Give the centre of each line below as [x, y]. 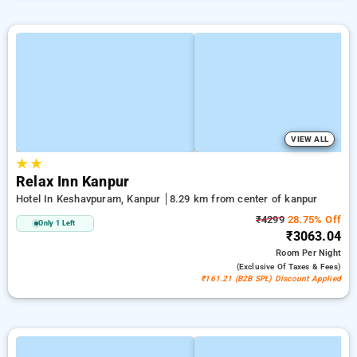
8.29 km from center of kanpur [243, 199]
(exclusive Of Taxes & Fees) [288, 267]
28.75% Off [312, 220]
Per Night [322, 253]
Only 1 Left [57, 223]
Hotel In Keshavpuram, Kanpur [90, 199]
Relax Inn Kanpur [73, 182]
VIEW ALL [310, 139]
